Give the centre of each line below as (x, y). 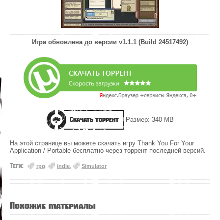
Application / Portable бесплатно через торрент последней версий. (108, 151)
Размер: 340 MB (149, 120)
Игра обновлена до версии (75, 42)
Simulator (94, 166)
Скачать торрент (94, 120)
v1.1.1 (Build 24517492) (153, 42)
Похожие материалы (53, 205)
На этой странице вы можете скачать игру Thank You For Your (102, 143)
